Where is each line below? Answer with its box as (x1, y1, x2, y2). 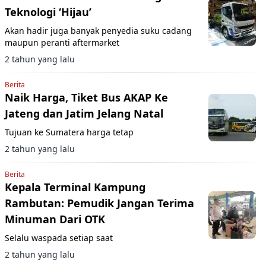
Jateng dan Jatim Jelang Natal (5, 106, 163, 121)
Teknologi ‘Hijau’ (5, 4, 91, 19)
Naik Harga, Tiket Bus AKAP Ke (5, 90, 168, 104)
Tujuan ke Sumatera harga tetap (5, 126, 134, 138)
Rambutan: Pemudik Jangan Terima (5, 195, 194, 210)
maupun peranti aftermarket (5, 36, 119, 48)
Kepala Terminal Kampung (5, 179, 145, 194)
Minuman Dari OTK (5, 211, 105, 226)
